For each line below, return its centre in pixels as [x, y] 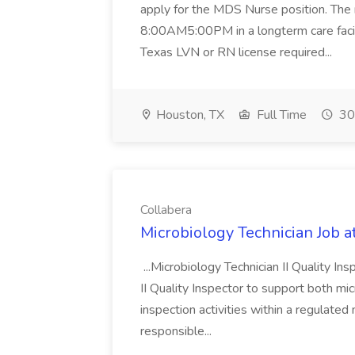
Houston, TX [189, 115]
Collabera [166, 210]
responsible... [177, 331]
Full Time [280, 115]
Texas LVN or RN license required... [238, 52]
